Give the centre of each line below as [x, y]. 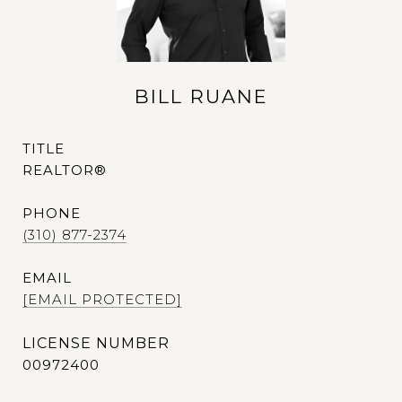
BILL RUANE [201, 96]
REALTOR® [65, 170]
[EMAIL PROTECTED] [102, 299]
